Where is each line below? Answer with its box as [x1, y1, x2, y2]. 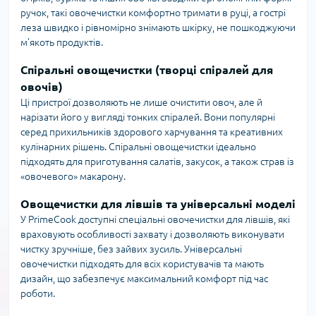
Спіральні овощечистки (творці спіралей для [20, 63, 273, 77]
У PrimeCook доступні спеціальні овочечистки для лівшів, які [20, 214, 290, 226]
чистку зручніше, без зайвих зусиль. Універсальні [20, 243, 242, 255]
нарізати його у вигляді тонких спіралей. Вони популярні [20, 111, 275, 123]
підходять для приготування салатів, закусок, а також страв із [20, 156, 294, 168]
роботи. [20, 288, 55, 300]
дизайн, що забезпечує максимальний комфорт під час [20, 273, 268, 285]
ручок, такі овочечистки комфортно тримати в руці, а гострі [20, 7, 286, 19]
